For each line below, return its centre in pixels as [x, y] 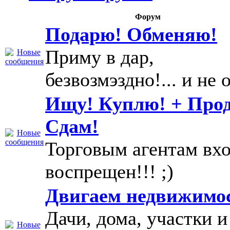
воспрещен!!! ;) [109, 171]
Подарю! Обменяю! [131, 34]
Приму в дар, [100, 57]
